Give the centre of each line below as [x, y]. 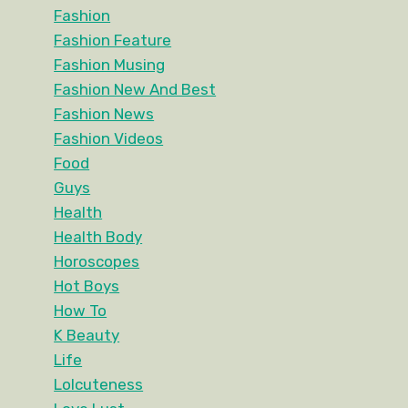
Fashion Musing [110, 65]
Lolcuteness [99, 385]
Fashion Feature [113, 41]
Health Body [98, 237]
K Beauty [87, 336]
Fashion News [104, 114]
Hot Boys [87, 286]
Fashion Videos [109, 139]
